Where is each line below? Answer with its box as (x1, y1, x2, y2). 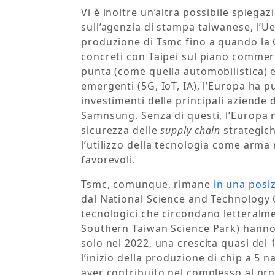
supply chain (160, 123, 224, 137)
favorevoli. (81, 153, 136, 167)
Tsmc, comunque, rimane (81, 177, 214, 192)
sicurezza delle (81, 123, 161, 137)
